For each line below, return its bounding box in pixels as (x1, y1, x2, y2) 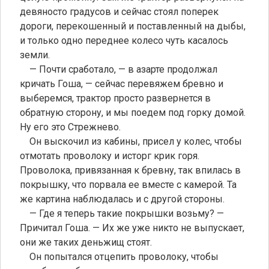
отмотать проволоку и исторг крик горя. (20, 150, 199, 162)
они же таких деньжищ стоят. (20, 236, 152, 248)
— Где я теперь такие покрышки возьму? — (20, 207, 224, 219)
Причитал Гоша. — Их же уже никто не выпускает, (20, 222, 244, 234)
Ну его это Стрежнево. (20, 121, 121, 133)
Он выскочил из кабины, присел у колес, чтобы (20, 135, 242, 147)
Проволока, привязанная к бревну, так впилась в (20, 164, 241, 176)
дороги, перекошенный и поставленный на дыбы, (20, 20, 246, 32)
